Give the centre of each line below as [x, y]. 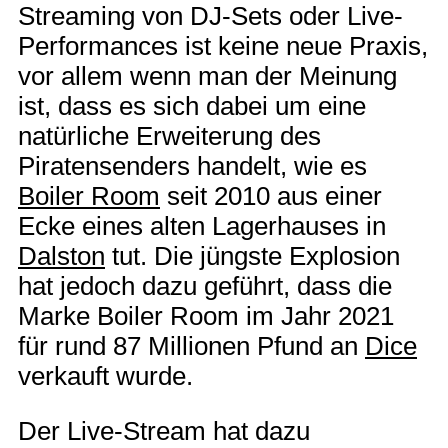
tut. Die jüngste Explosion [252, 255]
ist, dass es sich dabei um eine [192, 105]
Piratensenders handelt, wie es [192, 165]
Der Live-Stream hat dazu [164, 431]
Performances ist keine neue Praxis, [223, 45]
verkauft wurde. [105, 375]
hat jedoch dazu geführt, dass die [205, 285]
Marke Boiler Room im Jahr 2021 [206, 315]
